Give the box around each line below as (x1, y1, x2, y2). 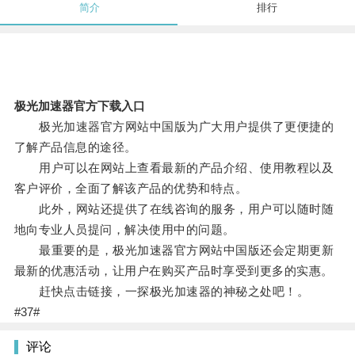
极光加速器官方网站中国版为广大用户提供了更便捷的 (13, 120, 334, 134)
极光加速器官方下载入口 (13, 99, 145, 113)
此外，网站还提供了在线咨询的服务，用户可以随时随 (13, 202, 334, 216)
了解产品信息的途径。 (13, 140, 137, 155)
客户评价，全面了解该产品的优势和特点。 (13, 181, 248, 196)
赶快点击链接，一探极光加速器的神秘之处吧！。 (13, 284, 310, 299)
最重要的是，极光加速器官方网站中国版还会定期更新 (13, 243, 334, 258)
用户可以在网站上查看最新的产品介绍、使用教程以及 (13, 161, 334, 175)
